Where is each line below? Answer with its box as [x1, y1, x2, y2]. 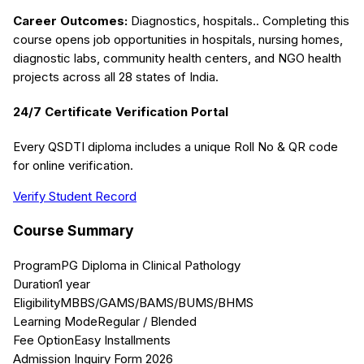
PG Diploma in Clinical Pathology [61, 257, 240, 273]
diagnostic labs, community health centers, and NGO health [13, 50, 341, 66]
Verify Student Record [13, 188, 136, 204]
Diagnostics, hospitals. [131, 12, 256, 28]
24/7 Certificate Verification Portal [13, 103, 228, 119]
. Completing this [256, 12, 349, 28]
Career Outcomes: [13, 12, 128, 28]
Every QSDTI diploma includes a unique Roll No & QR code [13, 138, 338, 154]
